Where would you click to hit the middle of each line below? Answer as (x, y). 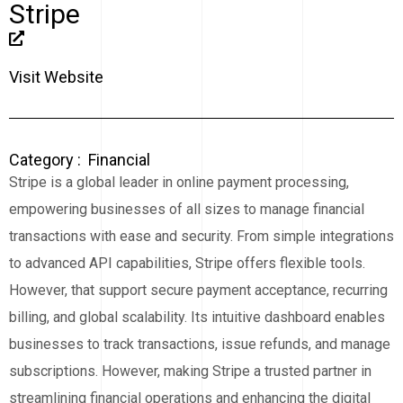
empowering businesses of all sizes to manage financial (187, 210)
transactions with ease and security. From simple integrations (201, 237)
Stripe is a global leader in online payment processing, (179, 183)
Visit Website (56, 77)
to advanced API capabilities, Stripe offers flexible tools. (187, 264)
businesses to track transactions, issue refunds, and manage (200, 345)
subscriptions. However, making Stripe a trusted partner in (190, 372)
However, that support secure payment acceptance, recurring (198, 291)
